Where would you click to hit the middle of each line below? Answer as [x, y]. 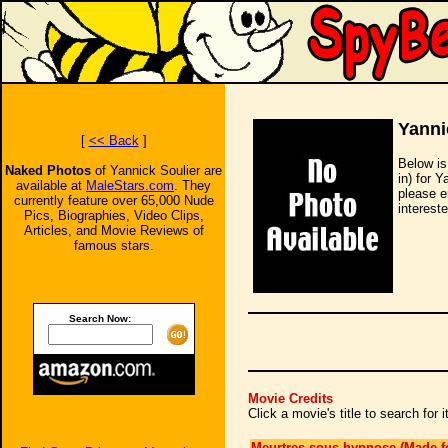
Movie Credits [290, 398]
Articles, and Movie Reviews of [113, 230]
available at [51, 185]
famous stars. [113, 245]
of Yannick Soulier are [158, 170]
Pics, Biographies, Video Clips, [113, 215]
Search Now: [100, 318]
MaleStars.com [130, 185]
